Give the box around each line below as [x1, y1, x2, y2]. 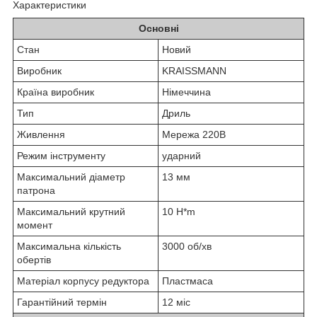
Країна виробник [17, 86, 94, 98]
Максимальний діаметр [17, 171, 125, 183]
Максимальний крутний [17, 205, 125, 217]
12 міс [162, 296, 190, 308]
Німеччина [162, 86, 211, 98]
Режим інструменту [17, 149, 105, 161]
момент [17, 219, 52, 231]
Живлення [17, 128, 65, 140]
